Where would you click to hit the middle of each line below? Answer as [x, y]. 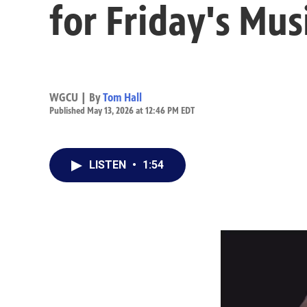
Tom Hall [122, 97]
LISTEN [109, 165]
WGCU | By [76, 97]
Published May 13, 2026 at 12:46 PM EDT [122, 110]
